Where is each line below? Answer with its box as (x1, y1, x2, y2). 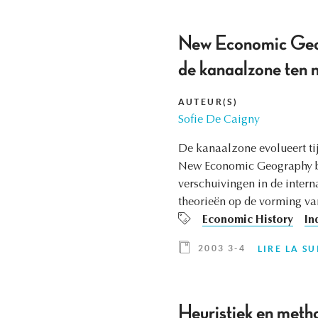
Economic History (202, 214, 293, 226)
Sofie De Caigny (177, 114, 260, 126)
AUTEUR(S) (177, 97, 238, 107)
